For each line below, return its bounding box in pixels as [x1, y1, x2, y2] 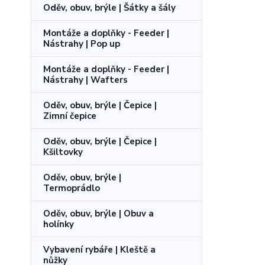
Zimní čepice [43, 109, 96, 122]
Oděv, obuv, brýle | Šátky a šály [43, 1, 176, 14]
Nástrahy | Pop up [43, 37, 120, 50]
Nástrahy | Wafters [43, 73, 128, 86]
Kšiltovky [43, 146, 83, 158]
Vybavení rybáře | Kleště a [43, 243, 156, 256]
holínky [43, 218, 74, 230]
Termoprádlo [43, 182, 100, 194]
